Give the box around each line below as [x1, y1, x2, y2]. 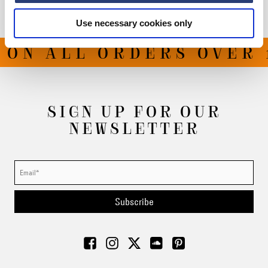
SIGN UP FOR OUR [47, 103, 221, 118]
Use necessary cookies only [76, 18, 192, 28]
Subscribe [114, 196, 154, 208]
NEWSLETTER [68, 120, 200, 135]
